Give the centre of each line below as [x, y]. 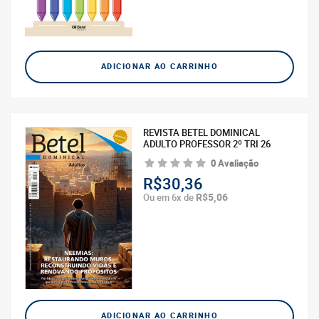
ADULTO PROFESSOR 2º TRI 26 [207, 144]
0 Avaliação [235, 164]
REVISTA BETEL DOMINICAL [202, 132]
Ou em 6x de [170, 198]
